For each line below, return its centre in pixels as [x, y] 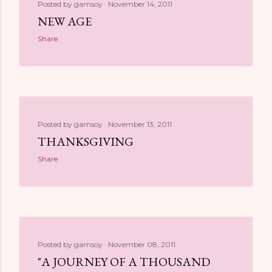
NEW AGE [65, 21]
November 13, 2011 [140, 124]
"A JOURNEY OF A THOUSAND [124, 262]
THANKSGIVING [86, 141]
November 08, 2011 [142, 244]
